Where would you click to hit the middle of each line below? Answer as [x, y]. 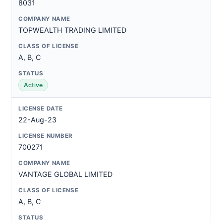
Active [33, 85]
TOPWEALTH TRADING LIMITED [72, 30]
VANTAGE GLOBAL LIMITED [65, 174]
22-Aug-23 [37, 120]
